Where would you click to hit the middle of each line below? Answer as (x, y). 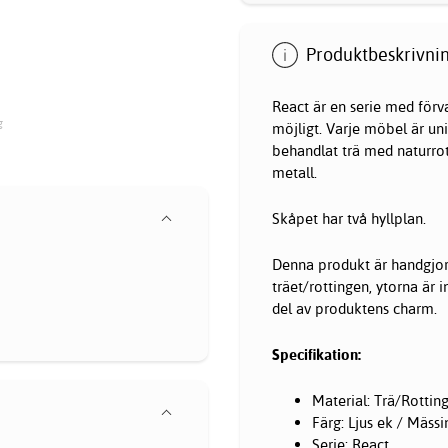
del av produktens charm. (354, 308)
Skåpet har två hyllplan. (349, 218)
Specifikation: (316, 354)
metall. (294, 172)
